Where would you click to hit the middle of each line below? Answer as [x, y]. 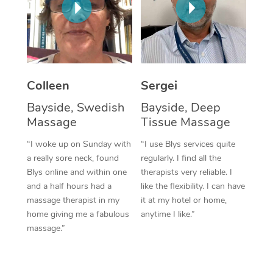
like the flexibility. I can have [193, 186]
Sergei [159, 85]
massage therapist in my [73, 200]
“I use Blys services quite [188, 144]
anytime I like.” [168, 214]
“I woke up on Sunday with [79, 144]
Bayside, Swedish [75, 107]
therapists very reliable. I [186, 172]
